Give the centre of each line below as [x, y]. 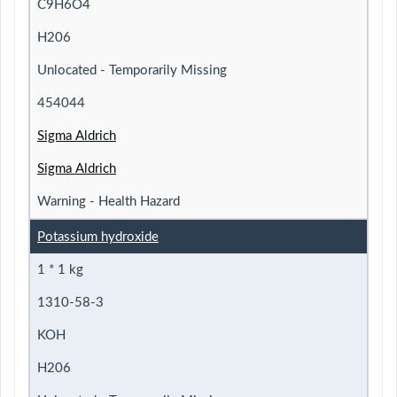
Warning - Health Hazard [109, 201]
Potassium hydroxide [98, 237]
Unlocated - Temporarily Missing [132, 70]
